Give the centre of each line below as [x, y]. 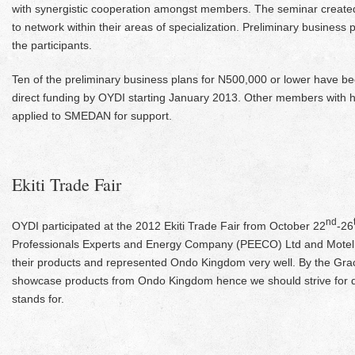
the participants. [52, 45]
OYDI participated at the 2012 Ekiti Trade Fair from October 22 [169, 226]
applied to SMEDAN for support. [92, 116]
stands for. [38, 299]
